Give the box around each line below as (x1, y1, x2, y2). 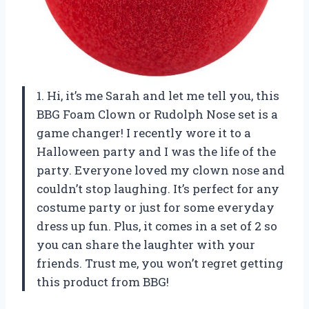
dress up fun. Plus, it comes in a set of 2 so (37, 218, 277, 235)
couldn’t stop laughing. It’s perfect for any (37, 181, 279, 197)
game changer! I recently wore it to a (37, 125, 251, 141)
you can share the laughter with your (37, 237, 255, 253)
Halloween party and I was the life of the (37, 143, 276, 160)
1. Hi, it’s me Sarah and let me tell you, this (37, 88, 279, 104)
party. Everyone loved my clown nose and (37, 162, 285, 179)
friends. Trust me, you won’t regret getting (37, 255, 283, 272)
